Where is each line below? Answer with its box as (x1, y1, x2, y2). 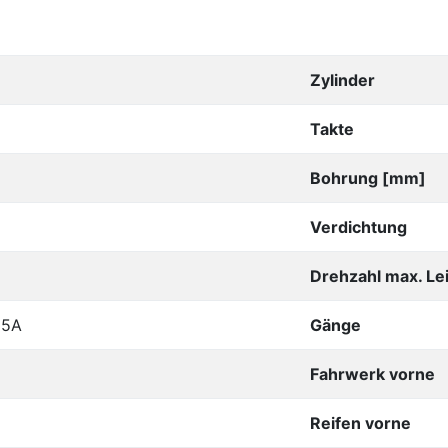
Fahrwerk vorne (310, 364, 435, 384)
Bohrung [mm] (310, 168, 426, 188)
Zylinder (310, 70, 375, 90)
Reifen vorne (310, 413, 411, 433)
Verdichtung (310, 217, 407, 237)
